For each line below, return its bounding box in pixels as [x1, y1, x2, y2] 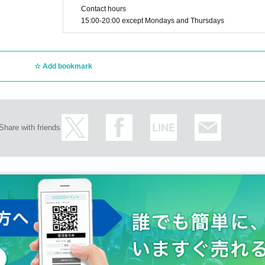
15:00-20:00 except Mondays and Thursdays [81, 17, 224, 25]
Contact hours [81, 5, 126, 14]
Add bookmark [42, 62, 92, 71]
